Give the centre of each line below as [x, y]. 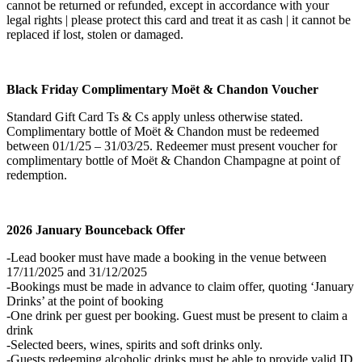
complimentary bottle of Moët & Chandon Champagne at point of [173, 161]
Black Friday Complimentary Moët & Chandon [137, 90]
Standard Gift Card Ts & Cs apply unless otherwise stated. [155, 117]
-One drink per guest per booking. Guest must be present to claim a [177, 316]
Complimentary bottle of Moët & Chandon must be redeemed [163, 132]
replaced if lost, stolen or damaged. [95, 35]
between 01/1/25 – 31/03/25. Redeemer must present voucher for [172, 146]
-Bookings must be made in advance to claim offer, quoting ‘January [180, 287]
